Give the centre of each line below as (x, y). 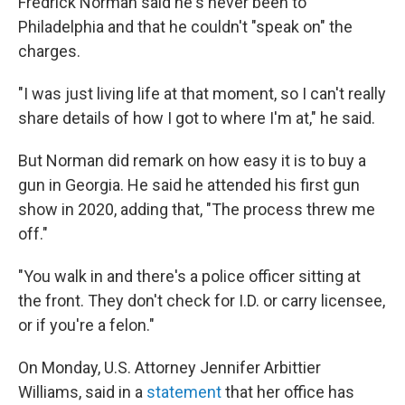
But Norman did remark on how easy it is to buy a (192, 160)
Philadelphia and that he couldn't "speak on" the (185, 26)
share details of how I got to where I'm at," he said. (197, 118)
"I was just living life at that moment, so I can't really (202, 93)
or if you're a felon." (86, 325)
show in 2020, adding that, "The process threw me (197, 209)
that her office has (288, 391)
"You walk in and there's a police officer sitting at (189, 276)
